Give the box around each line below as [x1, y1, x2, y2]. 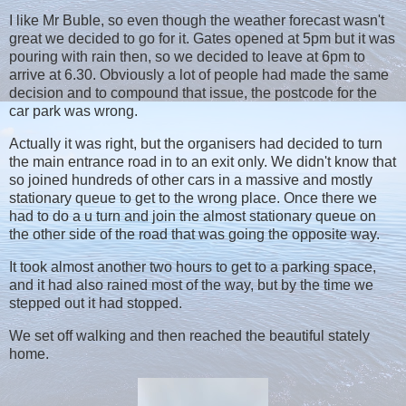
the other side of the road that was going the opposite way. [9, 227, 380, 243]
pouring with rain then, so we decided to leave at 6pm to [9, 49, 365, 65]
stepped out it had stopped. [9, 295, 186, 311]
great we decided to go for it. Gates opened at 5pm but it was [9, 31, 395, 47]
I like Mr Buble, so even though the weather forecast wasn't [9, 13, 384, 29]
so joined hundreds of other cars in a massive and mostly [9, 172, 372, 188]
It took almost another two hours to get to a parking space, [9, 258, 376, 275]
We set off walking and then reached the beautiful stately [9, 327, 370, 343]
